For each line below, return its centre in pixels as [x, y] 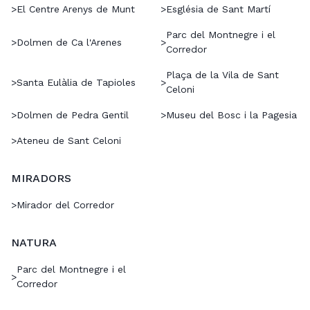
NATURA [34, 243]
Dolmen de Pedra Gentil [73, 115]
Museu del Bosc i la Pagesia [231, 115]
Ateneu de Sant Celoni [69, 141]
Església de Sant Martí [218, 9]
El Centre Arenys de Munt [76, 9]
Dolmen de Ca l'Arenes [69, 42]
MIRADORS [41, 179]
